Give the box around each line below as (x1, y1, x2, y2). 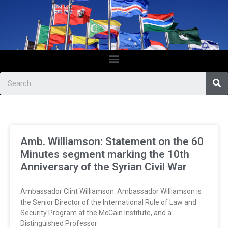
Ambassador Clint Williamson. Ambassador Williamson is (20, 187, 202, 195)
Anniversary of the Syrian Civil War (20, 160, 187, 173)
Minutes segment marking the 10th (20, 148, 189, 160)
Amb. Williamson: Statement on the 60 (20, 135, 204, 148)
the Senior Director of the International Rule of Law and (20, 197, 196, 206)
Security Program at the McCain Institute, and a (20, 208, 172, 217)
